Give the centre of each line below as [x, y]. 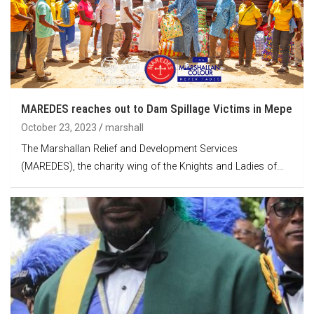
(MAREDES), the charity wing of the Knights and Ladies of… [152, 166]
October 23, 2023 [59, 127]
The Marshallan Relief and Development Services [129, 149]
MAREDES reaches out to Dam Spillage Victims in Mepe [157, 108]
